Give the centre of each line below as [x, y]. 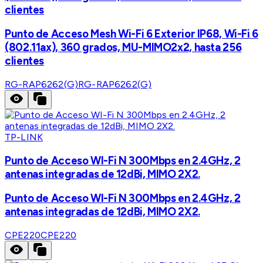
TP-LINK [24, 137]
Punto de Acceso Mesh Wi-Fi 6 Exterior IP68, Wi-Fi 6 [131, 34]
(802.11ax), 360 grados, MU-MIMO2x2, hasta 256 [123, 48]
